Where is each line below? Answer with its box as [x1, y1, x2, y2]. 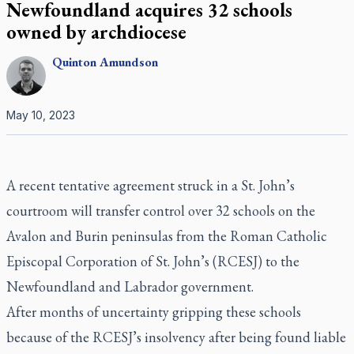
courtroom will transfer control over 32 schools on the [6, 201, 315, 220]
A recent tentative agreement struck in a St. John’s [6, 176, 295, 194]
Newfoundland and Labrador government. [6, 277, 254, 296]
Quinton [52, 54, 96, 70]
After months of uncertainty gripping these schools [6, 303, 301, 321]
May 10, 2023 [6, 108, 75, 122]
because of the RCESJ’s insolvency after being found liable [6, 328, 346, 346]
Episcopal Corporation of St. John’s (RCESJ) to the [6, 252, 299, 270]
